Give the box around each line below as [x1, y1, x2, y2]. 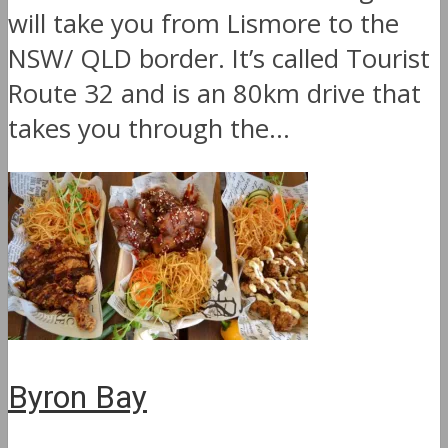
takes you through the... [8, 111, 290, 147]
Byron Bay [8, 374, 147, 422]
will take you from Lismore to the [8, 6, 399, 42]
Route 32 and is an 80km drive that [8, 76, 421, 112]
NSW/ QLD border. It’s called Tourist [8, 41, 430, 77]
